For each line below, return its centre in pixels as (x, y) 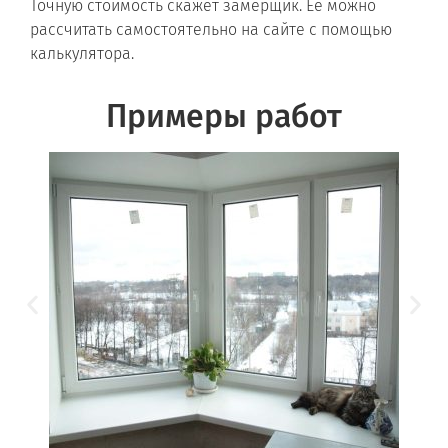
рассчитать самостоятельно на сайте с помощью (211, 29)
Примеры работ (224, 116)
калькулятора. (82, 53)
